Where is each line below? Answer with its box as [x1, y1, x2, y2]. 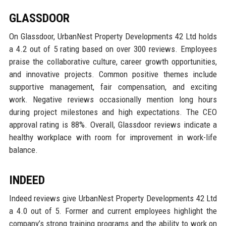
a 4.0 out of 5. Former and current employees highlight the [9, 206, 217, 216]
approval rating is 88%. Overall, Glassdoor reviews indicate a [9, 120, 217, 130]
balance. [9, 145, 38, 155]
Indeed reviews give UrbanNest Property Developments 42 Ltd [9, 193, 217, 204]
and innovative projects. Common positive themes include [9, 69, 217, 80]
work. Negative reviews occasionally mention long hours [9, 94, 217, 105]
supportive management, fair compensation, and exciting [9, 82, 217, 92]
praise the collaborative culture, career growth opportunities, [9, 56, 217, 67]
